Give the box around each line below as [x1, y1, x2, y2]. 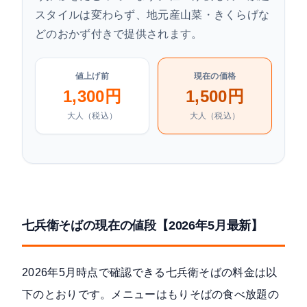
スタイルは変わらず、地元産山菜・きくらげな [35, 9, 270, 21]
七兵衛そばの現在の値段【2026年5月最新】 [22, 218, 263, 233]
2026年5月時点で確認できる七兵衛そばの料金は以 [22, 267, 278, 279]
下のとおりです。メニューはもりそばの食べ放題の [22, 288, 279, 301]
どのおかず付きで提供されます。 [35, 28, 203, 40]
